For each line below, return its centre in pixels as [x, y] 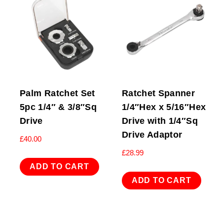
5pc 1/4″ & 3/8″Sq [58, 107]
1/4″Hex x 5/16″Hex [164, 107]
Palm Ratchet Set [57, 93]
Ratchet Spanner [158, 93]
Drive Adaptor [152, 135]
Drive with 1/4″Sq [160, 121]
